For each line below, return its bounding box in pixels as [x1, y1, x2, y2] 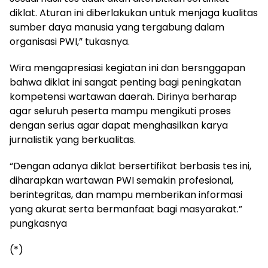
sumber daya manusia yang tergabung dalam [10, 20, 224, 34]
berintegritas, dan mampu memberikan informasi [10, 187, 242, 202]
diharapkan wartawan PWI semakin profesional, [10, 173, 233, 187]
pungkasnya [10, 216, 67, 230]
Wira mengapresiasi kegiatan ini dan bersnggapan [10, 60, 245, 75]
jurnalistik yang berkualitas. [10, 132, 136, 147]
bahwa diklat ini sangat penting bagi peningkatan [10, 75, 241, 89]
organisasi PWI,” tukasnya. [10, 34, 130, 48]
